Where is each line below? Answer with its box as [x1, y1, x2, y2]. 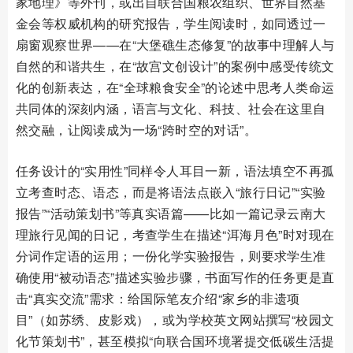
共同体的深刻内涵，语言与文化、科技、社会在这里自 [16, 99, 326, 117]
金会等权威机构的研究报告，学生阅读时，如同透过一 [16, 14, 326, 32]
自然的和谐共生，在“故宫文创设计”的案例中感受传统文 [16, 57, 335, 75]
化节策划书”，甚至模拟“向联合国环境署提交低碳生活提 [16, 332, 335, 350]
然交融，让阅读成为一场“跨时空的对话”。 [16, 121, 257, 139]
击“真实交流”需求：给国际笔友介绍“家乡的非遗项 [16, 289, 300, 307]
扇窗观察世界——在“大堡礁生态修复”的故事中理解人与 [16, 35, 335, 54]
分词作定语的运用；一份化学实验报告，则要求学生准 [16, 247, 326, 265]
